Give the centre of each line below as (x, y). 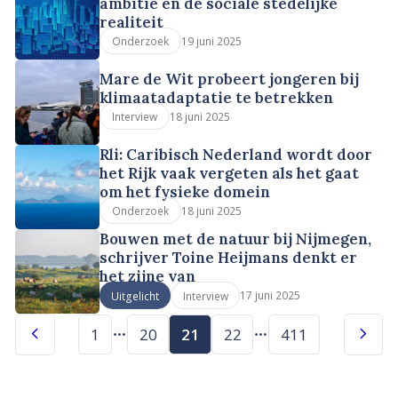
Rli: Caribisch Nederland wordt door (236, 154)
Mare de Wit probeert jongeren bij (230, 79)
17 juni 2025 (271, 295)
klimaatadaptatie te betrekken (217, 97)
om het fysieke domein (185, 191)
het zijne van (148, 277)
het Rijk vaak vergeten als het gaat (230, 173)
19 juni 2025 (211, 41)
